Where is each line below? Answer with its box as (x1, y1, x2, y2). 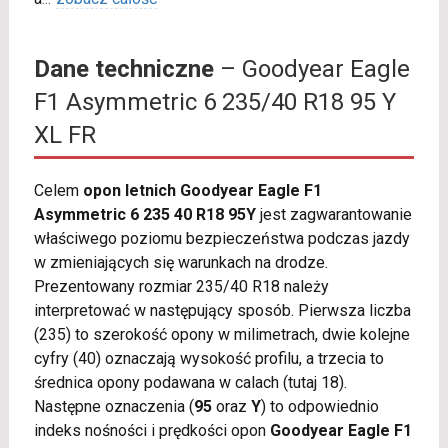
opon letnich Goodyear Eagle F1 (82, 181, 322, 201)
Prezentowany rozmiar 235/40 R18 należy (33, 277, 329, 297)
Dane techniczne (33, 55, 214, 84)
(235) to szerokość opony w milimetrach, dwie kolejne (33, 325, 410, 345)
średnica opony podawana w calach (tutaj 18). (33, 373, 347, 393)
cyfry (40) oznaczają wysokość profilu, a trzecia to (33, 349, 384, 369)
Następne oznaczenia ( (33, 397, 194, 417)
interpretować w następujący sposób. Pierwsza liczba (33, 301, 411, 321)
